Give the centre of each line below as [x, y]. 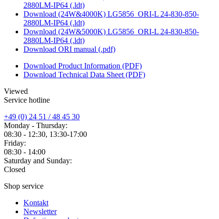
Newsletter [40, 212]
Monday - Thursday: [36, 126]
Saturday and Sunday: [38, 161]
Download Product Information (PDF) [83, 66]
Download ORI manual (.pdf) [69, 49]
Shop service [24, 186]
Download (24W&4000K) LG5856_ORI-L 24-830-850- [111, 14]
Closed [15, 170]
